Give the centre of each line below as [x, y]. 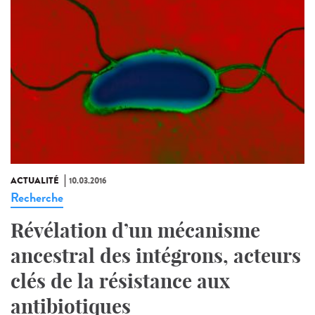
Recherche [37, 197]
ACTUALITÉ [35, 180]
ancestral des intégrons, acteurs [156, 255]
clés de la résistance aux [120, 281]
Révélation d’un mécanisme [135, 230]
